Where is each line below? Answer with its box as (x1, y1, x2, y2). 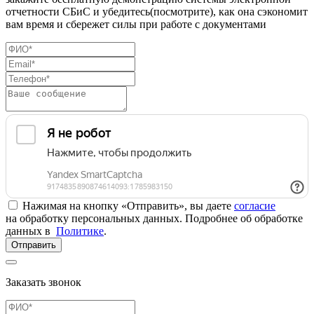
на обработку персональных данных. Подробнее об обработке (6, 212, 303, 224)
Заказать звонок (6, 275, 81, 288)
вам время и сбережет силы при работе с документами (6, 18, 266, 30)
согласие (234, 199, 275, 212)
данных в (6, 224, 56, 237)
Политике (56, 224, 104, 237)
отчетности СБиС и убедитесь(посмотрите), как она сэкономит (6, 5, 308, 18)
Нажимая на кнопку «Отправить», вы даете (22, 199, 234, 212)
